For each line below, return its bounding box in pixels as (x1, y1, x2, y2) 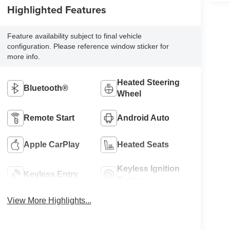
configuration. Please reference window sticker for (7, 42, 169, 50)
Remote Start (23, 113, 74, 122)
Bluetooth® (23, 83, 68, 92)
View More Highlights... (7, 196, 91, 205)
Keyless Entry (23, 169, 78, 179)
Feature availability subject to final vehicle (7, 32, 142, 40)
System (117, 175, 147, 184)
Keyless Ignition (117, 164, 180, 173)
